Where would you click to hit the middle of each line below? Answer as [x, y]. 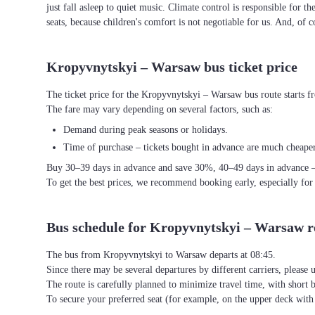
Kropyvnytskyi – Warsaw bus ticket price [172, 67]
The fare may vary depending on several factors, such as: [160, 109]
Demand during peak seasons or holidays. [146, 130]
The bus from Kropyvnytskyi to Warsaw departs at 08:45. [161, 255]
